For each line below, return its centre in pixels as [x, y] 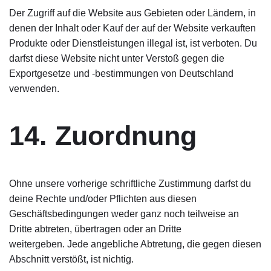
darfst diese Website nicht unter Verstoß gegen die [117, 58]
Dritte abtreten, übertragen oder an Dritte [95, 229]
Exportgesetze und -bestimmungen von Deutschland [121, 73]
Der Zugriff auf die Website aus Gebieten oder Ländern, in [132, 13]
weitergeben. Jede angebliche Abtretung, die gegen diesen [135, 244]
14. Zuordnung [103, 136]
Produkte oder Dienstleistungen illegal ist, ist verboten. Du [133, 43]
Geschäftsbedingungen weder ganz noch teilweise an [124, 214]
